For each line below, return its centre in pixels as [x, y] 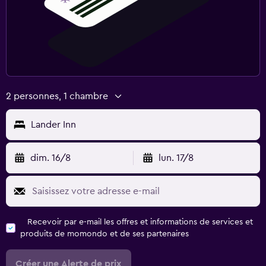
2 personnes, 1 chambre [57, 96]
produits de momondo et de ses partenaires [104, 234]
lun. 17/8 [176, 158]
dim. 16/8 [50, 158]
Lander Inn [53, 124]
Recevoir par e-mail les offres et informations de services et [140, 222]
